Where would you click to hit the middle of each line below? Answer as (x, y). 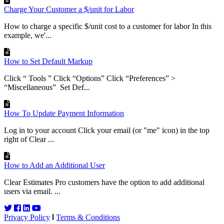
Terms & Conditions (88, 217)
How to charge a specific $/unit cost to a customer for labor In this (108, 26)
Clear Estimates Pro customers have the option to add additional (104, 182)
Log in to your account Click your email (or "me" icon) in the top (107, 130)
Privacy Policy (27, 217)
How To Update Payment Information (64, 113)
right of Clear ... (29, 139)
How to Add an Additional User (54, 165)
